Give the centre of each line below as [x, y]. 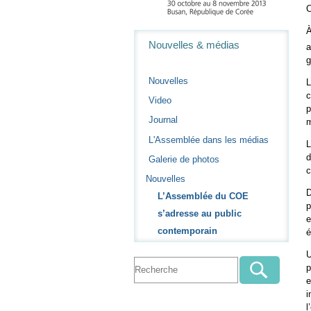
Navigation [158, 36]
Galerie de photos [184, 159]
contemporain [187, 230]
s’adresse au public [199, 213]
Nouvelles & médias [194, 45]
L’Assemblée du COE [203, 196]
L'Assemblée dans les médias [209, 140]
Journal [163, 120]
